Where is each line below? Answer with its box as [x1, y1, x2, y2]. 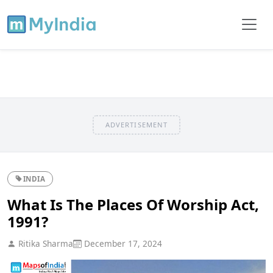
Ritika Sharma [16, 237, 73, 249]
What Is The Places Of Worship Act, [7, 194, 259, 214]
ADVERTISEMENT [105, 119, 168, 129]
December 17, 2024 [82, 237, 162, 249]
